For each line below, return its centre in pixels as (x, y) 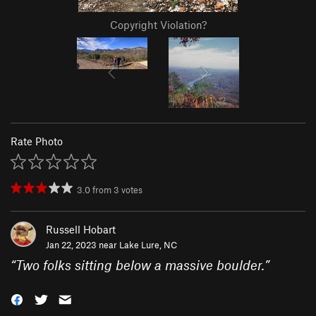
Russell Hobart (81, 230)
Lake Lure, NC (148, 245)
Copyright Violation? (158, 25)
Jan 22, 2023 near (83, 245)
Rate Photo (37, 141)
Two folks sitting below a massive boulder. (140, 265)
